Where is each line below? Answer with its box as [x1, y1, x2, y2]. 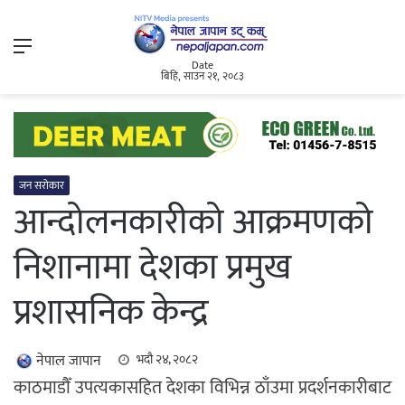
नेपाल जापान [36, 349, 101, 374]
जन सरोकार [19, 176, 64, 195]
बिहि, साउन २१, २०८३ [161, 67, 244, 86]
